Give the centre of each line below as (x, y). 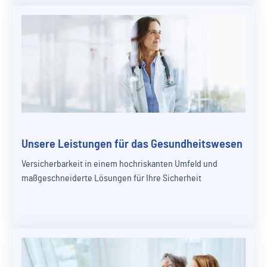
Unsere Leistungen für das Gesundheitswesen (132, 144)
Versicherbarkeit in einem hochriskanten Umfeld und (119, 164)
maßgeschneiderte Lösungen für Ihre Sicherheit (111, 178)
